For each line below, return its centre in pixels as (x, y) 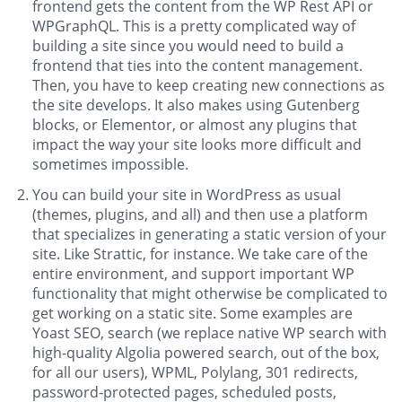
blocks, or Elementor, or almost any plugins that (195, 125)
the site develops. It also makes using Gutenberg (196, 105)
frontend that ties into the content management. (197, 66)
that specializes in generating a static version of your (210, 235)
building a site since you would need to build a (188, 46)
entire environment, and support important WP (193, 274)
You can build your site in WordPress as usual (187, 195)
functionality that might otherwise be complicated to (210, 294)
